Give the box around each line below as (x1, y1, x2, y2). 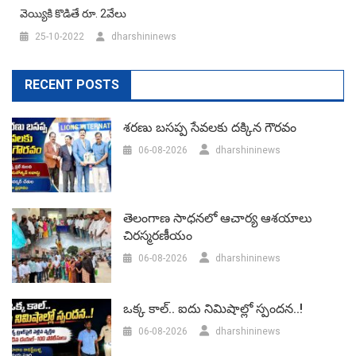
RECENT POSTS (25, 76, 119, 92)
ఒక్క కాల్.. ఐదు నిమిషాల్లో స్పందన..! (123, 301, 304, 317)
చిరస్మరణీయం (123, 228, 193, 243)
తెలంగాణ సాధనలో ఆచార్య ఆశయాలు (123, 211, 313, 226)
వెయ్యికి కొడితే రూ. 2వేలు (20, 6, 126, 20)
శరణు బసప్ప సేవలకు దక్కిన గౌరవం (123, 119, 297, 135)
